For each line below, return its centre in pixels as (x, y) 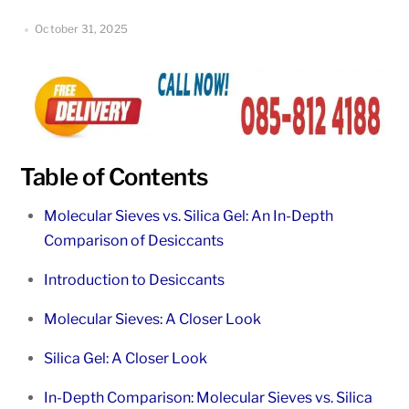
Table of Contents (114, 177)
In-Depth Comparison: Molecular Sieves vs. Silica (208, 398)
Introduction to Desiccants (134, 280)
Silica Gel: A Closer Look (126, 359)
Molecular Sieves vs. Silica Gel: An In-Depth (189, 216)
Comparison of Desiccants (134, 241)
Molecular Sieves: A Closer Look (152, 320)
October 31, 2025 (81, 29)
